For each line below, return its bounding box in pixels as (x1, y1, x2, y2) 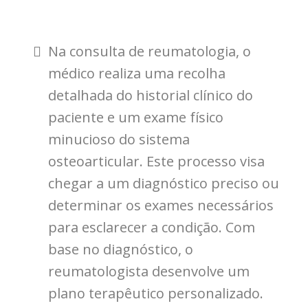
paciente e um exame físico (48, 107, 223, 126)
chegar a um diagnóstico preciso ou (48, 173, 279, 192)
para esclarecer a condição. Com (48, 217, 255, 236)
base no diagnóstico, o (48, 239, 193, 258)
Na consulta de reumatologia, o (48, 41, 251, 60)
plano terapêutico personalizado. (48, 283, 263, 302)
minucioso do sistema (48, 129, 190, 148)
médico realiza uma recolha (48, 63, 225, 82)
